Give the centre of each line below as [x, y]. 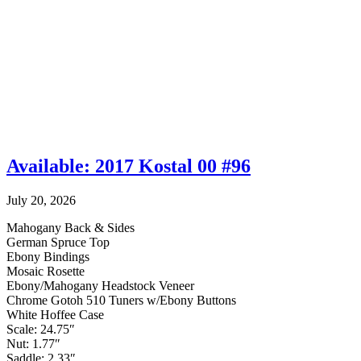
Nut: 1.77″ [33, 343]
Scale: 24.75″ [41, 329]
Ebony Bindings [48, 256]
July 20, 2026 [41, 200]
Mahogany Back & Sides [71, 227]
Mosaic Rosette [46, 271]
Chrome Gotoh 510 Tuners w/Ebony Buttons [121, 300]
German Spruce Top [58, 242]
